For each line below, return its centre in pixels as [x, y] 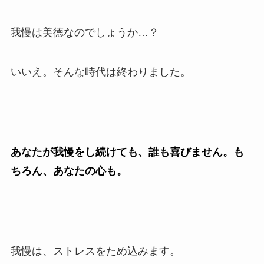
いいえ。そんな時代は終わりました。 [100, 72]
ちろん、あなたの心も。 [69, 171]
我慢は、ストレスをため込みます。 [95, 251]
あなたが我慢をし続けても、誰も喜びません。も [127, 152]
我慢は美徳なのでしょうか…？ [85, 32]
